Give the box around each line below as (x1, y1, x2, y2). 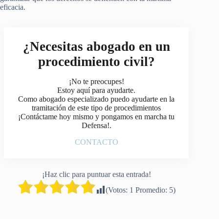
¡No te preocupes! (68, 77, 124, 86)
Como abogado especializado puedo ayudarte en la (18, 94, 175, 103)
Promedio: (133, 185, 169, 194)
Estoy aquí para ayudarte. (57, 86, 136, 94)
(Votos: (105, 185, 130, 194)
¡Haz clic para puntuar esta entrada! (42, 170, 151, 178)
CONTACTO (74, 137, 118, 146)
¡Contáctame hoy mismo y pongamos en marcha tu (18, 112, 175, 121)
